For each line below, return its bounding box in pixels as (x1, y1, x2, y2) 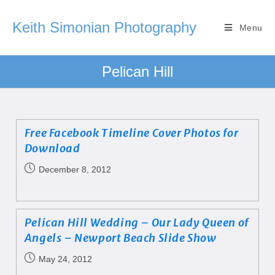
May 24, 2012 (38, 254, 92, 264)
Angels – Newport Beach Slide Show (24, 231, 217, 245)
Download (24, 141, 80, 155)
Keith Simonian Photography (12, 19, 196, 36)
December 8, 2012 (38, 165, 111, 174)
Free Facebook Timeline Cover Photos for (24, 126, 239, 140)
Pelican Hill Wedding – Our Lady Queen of (24, 215, 249, 230)
